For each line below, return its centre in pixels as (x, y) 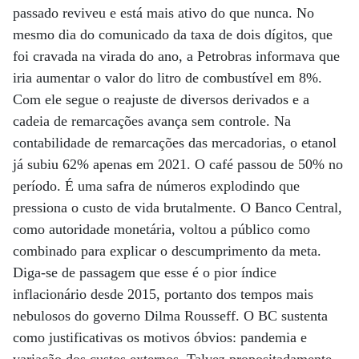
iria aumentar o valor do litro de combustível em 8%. (167, 78)
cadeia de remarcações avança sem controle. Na (152, 121)
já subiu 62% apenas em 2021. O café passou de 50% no (178, 164)
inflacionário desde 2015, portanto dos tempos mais (163, 294)
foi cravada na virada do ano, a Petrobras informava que (176, 56)
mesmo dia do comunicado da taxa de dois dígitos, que (173, 34)
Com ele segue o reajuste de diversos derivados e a (161, 99)
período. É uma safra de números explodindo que (156, 186)
